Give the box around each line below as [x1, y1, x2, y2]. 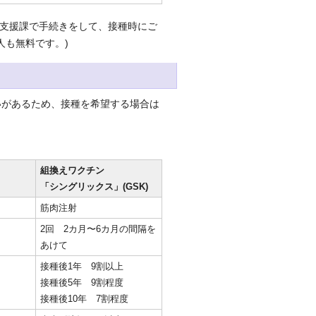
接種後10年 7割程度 [40, 293, 128, 304]
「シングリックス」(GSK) [40, 181, 148, 192]
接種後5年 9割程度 [40, 277, 123, 288]
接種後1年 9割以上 [40, 261, 123, 272]
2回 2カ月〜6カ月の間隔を [40, 224, 156, 234]
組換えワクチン [40, 165, 104, 176]
